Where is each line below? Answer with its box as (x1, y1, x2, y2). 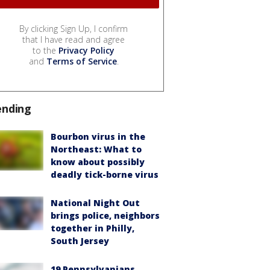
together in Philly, (51, 222, 134, 234)
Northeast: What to (51, 143, 142, 155)
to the (33, 45, 58, 57)
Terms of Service (46, 55, 117, 67)
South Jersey (51, 235, 109, 247)
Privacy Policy (58, 45, 115, 57)
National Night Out (51, 197, 140, 209)
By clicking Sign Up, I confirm (19, 23, 128, 35)
